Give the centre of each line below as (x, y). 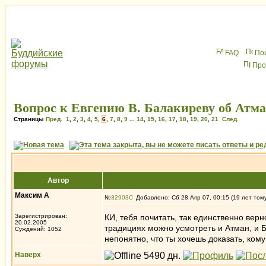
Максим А (32, 195)
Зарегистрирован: (41, 216)
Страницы (30, 119)
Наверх (28, 255)
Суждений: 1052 (38, 229)
